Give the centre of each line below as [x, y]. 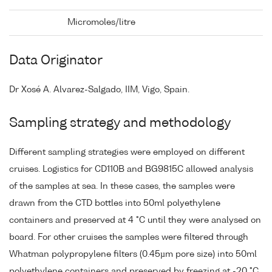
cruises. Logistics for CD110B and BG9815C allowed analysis [131, 170]
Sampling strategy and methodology [120, 124]
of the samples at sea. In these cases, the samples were [122, 187]
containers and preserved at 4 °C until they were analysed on [135, 221]
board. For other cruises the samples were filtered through [129, 238]
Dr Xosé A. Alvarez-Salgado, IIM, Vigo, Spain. [99, 90]
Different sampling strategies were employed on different [127, 153]
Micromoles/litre [101, 23]
